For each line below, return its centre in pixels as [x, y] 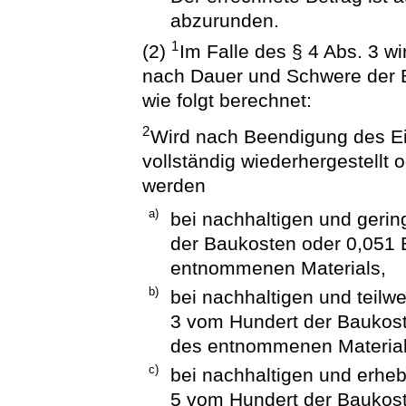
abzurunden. [224, 21]
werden [174, 185]
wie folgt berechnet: [227, 101]
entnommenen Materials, [278, 267]
